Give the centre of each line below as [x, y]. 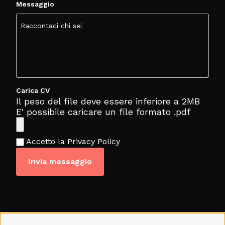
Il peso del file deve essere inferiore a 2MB [108, 101]
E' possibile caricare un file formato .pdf [103, 111]
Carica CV [33, 90]
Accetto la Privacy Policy [73, 141]
